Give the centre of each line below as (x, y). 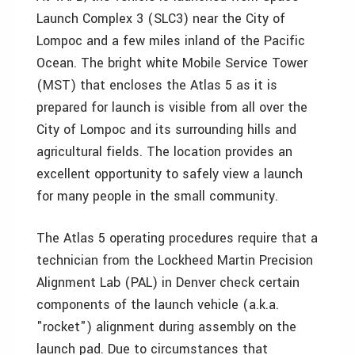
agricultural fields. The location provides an (164, 152)
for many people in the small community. (157, 196)
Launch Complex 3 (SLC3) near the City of (161, 19)
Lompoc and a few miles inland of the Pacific (171, 41)
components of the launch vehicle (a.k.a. (158, 305)
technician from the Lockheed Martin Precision (175, 260)
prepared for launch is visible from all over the (172, 107)
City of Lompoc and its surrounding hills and (166, 130)
